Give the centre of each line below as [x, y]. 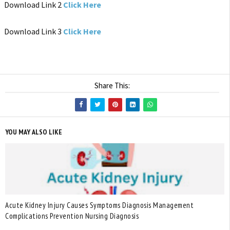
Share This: [112, 85]
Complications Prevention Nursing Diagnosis [72, 216]
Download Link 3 [34, 31]
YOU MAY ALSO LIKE [34, 132]
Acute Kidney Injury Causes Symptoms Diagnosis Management [99, 205]
